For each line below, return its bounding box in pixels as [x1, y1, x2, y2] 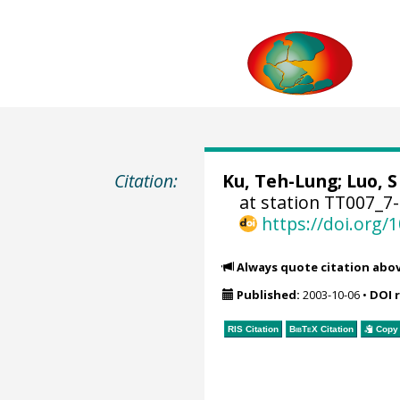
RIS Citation [227, 323, 279, 334]
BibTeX [288, 323, 318, 334]
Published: [236, 287, 300, 304]
